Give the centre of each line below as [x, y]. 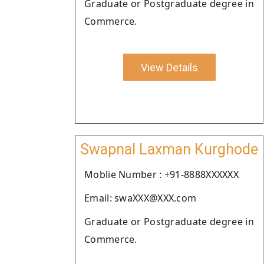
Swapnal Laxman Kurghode [169, 149]
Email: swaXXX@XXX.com [141, 198]
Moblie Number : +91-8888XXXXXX [161, 174]
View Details [169, 67]
